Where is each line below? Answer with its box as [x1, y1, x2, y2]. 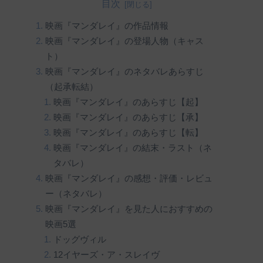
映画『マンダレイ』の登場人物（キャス [45, 36, 204, 46]
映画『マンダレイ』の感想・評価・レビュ [45, 173, 213, 183]
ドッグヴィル [53, 234, 107, 244]
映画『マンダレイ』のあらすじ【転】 [53, 127, 204, 137]
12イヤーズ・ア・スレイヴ [53, 249, 160, 259]
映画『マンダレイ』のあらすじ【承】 [53, 112, 204, 122]
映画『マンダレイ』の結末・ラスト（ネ [53, 143, 213, 153]
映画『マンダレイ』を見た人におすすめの [45, 204, 213, 214]
